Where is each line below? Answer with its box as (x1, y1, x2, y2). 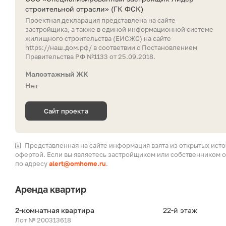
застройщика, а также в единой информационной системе (25, 25, 213, 34)
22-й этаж (163, 206, 198, 215)
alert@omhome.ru (49, 159, 106, 168)
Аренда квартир (15, 184, 86, 195)
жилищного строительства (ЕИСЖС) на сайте (25, 34, 171, 43)
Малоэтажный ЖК (25, 70, 88, 79)
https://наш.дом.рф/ (25, 43, 92, 52)
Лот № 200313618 (15, 216, 71, 224)
